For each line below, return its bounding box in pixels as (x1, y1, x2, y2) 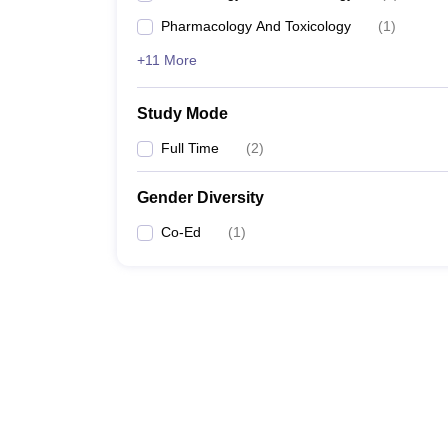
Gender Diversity (137, 189, 264, 206)
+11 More (137, 52, 197, 68)
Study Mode (137, 105, 228, 122)
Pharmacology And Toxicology (161, 18, 351, 34)
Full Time (161, 140, 219, 156)
